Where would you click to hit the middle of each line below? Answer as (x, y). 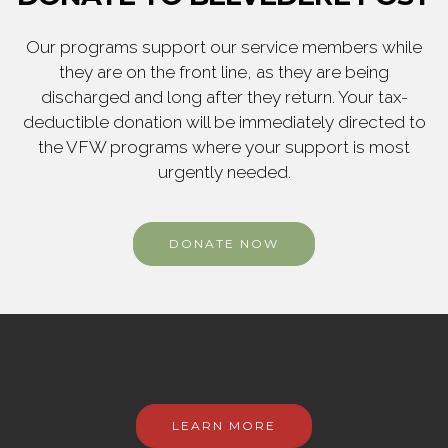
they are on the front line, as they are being (224, 72)
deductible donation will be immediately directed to (224, 122)
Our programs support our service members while (224, 47)
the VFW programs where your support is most (224, 147)
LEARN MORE (224, 426)
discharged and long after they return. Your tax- (224, 97)
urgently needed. (224, 172)
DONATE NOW (224, 244)
